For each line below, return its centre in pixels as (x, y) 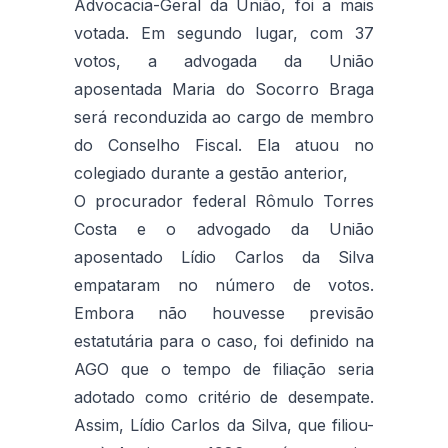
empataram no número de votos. (224, 284)
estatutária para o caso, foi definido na (224, 340)
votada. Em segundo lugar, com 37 (224, 32)
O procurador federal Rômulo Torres (224, 200)
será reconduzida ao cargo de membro (224, 116)
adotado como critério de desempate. (224, 396)
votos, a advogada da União (224, 60)
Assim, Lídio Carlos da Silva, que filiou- (224, 424)
